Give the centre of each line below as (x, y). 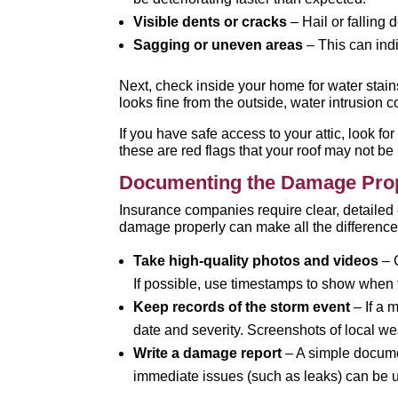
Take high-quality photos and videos (256, 261)
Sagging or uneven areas (219, 45)
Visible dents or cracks (211, 22)
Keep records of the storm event (242, 307)
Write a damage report (208, 353)
